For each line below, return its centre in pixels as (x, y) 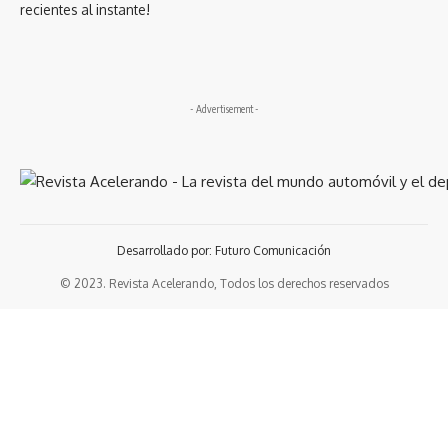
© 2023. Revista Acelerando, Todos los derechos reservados (224, 284)
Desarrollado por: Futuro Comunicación (224, 251)
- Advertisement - (224, 109)
